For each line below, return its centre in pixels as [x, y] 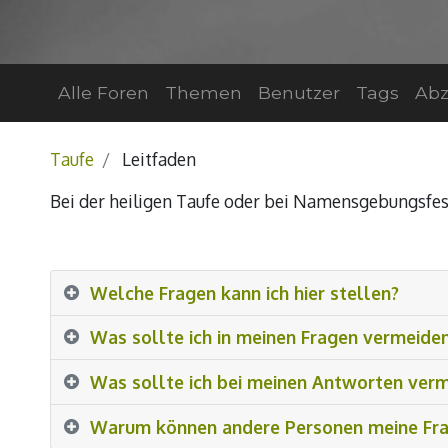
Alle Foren [103, 92]
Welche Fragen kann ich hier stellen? [245, 292]
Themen [203, 92]
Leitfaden [156, 159]
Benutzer [298, 92]
